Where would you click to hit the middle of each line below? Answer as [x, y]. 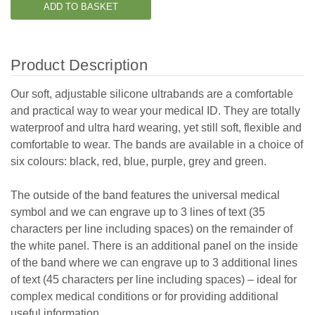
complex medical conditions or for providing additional [144, 296]
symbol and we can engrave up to [96, 212]
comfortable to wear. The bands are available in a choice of [157, 144]
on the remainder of [243, 229]
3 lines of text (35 [223, 212]
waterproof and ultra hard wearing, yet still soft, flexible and [156, 127]
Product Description [79, 65]
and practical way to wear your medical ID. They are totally [155, 110]
